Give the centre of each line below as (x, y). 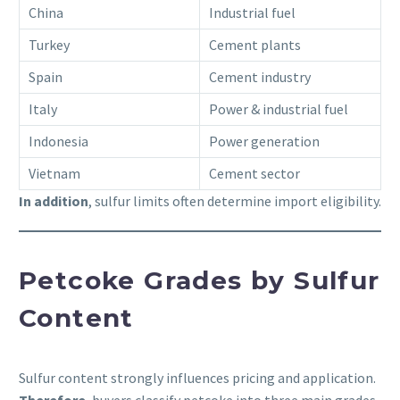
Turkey (49, 44)
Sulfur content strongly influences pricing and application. (197, 377)
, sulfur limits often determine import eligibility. (235, 200)
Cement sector (254, 173)
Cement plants (255, 44)
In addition (54, 200)
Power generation (264, 141)
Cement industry (260, 76)
